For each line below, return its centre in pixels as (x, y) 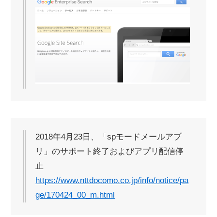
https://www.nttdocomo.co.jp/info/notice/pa (112, 181)
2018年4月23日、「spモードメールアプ (109, 137)
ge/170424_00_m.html (75, 195)
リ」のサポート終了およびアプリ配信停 (110, 152)
